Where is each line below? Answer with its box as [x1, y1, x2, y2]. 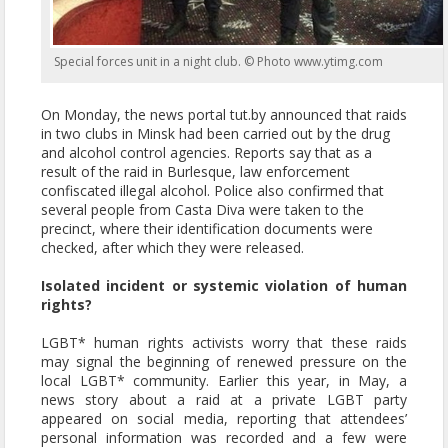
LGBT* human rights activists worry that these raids [41, 333, 407, 353]
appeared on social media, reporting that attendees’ [41, 409, 407, 429]
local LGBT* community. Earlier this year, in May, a [41, 371, 407, 391]
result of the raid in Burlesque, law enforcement [41, 162, 350, 182]
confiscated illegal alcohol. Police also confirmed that [41, 181, 384, 201]
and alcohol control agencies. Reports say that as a [41, 143, 372, 163]
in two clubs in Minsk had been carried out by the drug [41, 124, 390, 144]
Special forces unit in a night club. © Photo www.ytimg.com [54, 52, 383, 70]
